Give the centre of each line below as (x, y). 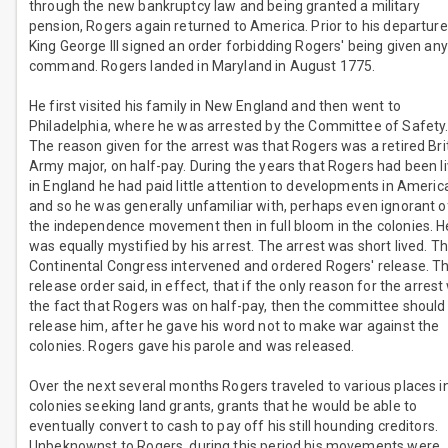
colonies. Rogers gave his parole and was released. (192, 346)
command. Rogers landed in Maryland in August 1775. (202, 66)
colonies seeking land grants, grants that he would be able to (223, 406)
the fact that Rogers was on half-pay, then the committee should (237, 306)
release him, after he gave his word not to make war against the (234, 326)
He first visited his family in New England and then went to (215, 106)
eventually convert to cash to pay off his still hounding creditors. (234, 426)
